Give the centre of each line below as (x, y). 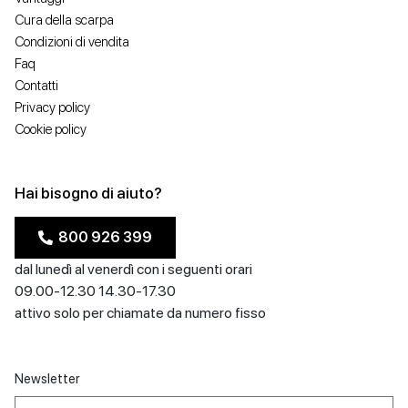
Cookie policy (51, 130)
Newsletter (47, 379)
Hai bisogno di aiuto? (88, 194)
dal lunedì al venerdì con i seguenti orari (133, 270)
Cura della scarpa (64, 20)
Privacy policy (52, 108)
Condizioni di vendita (72, 42)
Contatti (36, 86)
